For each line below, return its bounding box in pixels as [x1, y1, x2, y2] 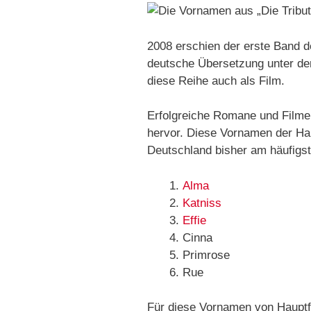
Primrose [183, 248, 230, 262]
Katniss [183, 196, 221, 210]
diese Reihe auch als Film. [147, 74, 285, 87]
